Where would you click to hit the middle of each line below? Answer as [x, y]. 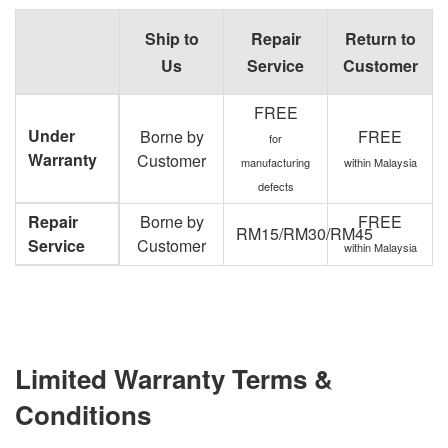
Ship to [171, 38]
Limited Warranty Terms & [174, 378]
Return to [380, 38]
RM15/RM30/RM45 [304, 233]
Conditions [83, 414]
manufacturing [275, 161]
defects [275, 185]
